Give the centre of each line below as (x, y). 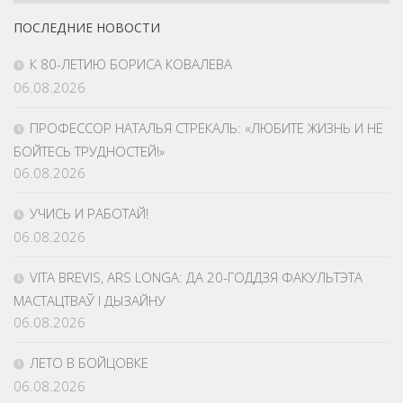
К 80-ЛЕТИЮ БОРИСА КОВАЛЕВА (131, 64)
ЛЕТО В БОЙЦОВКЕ (89, 363)
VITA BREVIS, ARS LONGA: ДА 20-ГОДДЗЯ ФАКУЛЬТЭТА (196, 278)
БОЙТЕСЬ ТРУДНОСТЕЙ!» (89, 152)
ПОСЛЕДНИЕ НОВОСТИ (87, 28)
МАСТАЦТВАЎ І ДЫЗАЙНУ (90, 301)
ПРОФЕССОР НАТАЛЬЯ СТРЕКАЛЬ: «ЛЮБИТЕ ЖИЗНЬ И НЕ (206, 128)
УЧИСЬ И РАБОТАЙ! (89, 214)
